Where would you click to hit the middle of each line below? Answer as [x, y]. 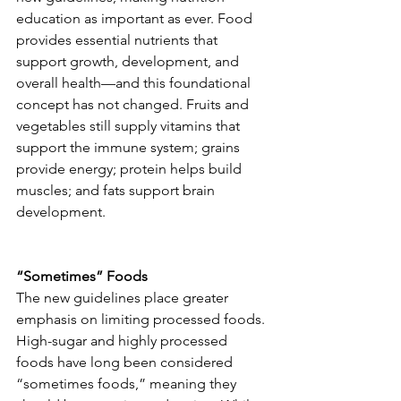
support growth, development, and [129, 62]
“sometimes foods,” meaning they [128, 384]
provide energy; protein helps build [131, 169]
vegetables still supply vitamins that [130, 126]
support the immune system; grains [130, 148]
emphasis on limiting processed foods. [142, 320]
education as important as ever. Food [136, 19]
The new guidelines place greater [124, 298]
